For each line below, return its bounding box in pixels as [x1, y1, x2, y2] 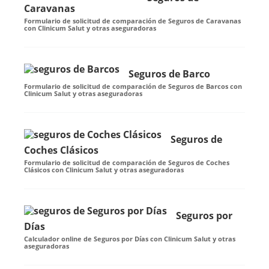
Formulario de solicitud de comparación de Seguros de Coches [24, 158, 229, 168]
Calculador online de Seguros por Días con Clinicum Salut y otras [24, 234, 235, 244]
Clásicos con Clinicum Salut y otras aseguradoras [24, 165, 184, 175]
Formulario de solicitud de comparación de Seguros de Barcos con [24, 82, 242, 91]
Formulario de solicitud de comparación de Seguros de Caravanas [24, 16, 241, 26]
